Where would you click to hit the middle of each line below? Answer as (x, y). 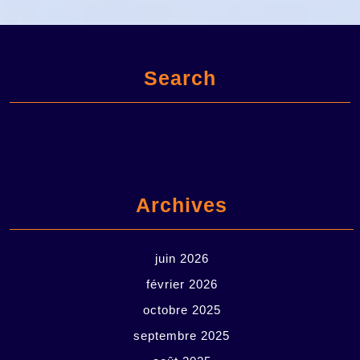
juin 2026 (182, 258)
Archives (182, 205)
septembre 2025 (182, 335)
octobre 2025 (182, 310)
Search (180, 78)
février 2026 (182, 284)
